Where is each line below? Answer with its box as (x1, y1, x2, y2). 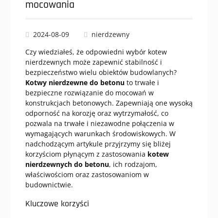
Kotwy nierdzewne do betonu (25, 78, 125, 87)
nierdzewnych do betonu (25, 160, 109, 169)
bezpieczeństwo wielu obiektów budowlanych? (25, 68, 177, 77)
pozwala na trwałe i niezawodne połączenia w (25, 119, 174, 128)
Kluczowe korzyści (25, 198, 89, 209)
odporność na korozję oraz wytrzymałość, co (25, 109, 168, 118)
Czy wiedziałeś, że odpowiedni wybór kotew (25, 47, 167, 56)
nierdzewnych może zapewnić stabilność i (25, 57, 162, 67)
